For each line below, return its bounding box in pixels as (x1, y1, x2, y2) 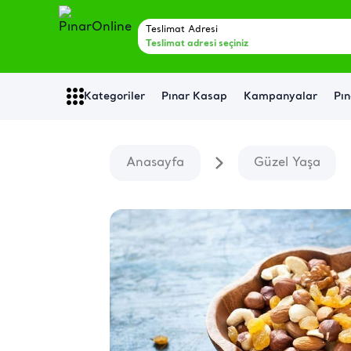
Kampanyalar (244, 89, 318, 103)
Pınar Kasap (161, 89, 228, 103)
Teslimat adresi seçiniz (145, 38, 248, 49)
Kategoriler (84, 89, 146, 103)
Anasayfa (126, 155, 184, 170)
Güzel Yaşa (254, 155, 320, 170)
